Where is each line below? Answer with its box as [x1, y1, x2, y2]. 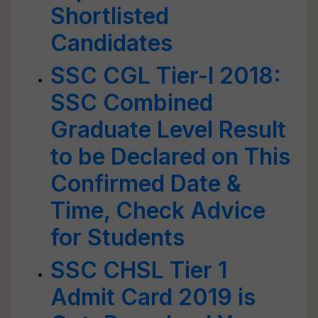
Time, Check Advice [50, 197, 265, 224]
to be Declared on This [50, 143, 290, 170]
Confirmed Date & [50, 170, 241, 197]
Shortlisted [50, 2, 169, 30]
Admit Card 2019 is [50, 283, 256, 311]
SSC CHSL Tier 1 [50, 256, 227, 284]
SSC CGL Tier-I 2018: [50, 62, 281, 89]
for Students [50, 224, 185, 251]
